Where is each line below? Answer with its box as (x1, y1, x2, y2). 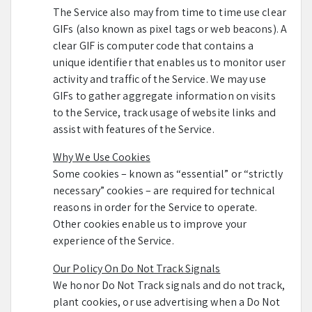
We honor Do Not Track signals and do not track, (53, 278, 285, 292)
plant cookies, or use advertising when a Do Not (53, 295, 280, 309)
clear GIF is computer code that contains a (53, 38, 254, 53)
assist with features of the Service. (53, 122, 214, 136)
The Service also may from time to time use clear (53, 5, 286, 19)
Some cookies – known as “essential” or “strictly (53, 166, 283, 181)
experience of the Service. (53, 233, 174, 248)
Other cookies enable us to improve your (53, 217, 247, 231)
